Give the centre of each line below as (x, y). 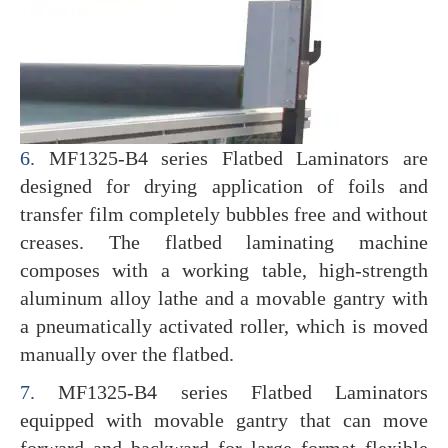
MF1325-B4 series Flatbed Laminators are (231, 157)
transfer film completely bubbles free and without (224, 213)
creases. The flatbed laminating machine (224, 241)
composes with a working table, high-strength (224, 269)
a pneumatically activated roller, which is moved (224, 325)
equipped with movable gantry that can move (224, 419)
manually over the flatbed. (127, 353)
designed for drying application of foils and (224, 185)
